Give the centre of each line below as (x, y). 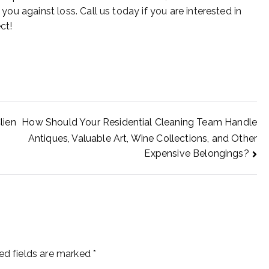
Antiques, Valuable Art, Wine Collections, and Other (142, 138)
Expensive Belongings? (197, 154)
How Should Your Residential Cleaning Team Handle (139, 122)
